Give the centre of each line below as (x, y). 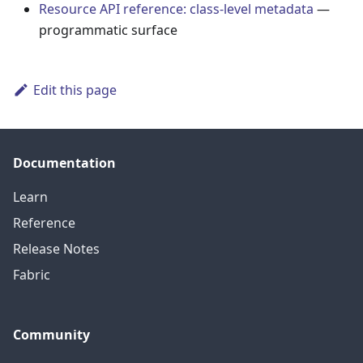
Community (51, 335)
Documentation (64, 163)
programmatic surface (108, 30)
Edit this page (75, 90)
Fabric (32, 275)
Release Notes (56, 249)
